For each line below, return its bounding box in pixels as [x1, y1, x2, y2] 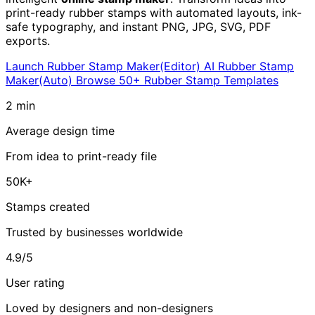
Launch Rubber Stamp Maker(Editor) [6, 58, 204, 73]
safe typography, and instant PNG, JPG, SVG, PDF [6, 19, 271, 34]
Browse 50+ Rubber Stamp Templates [76, 72, 278, 87]
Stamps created [6, 199, 90, 214]
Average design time [6, 123, 115, 138]
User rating [6, 275, 65, 290]
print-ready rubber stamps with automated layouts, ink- [6, 5, 302, 20]
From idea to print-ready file [6, 148, 157, 163]
